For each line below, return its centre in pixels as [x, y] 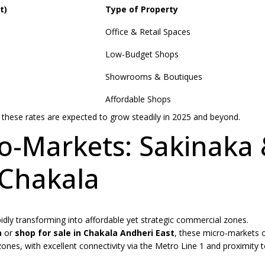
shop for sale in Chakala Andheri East [95, 233]
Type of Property [142, 9]
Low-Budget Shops [142, 54]
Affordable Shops [138, 99]
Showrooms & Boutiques [154, 77]
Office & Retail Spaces [148, 32]
